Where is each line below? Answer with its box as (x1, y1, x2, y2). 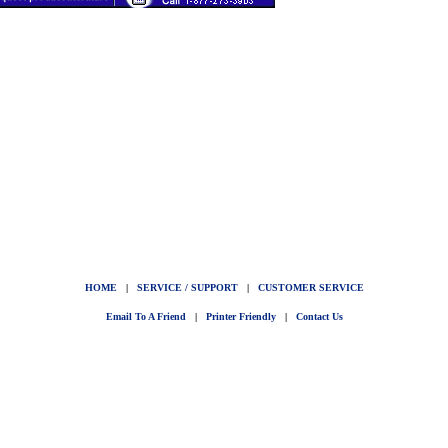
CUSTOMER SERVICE (257, 282, 364, 293)
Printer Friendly (205, 311, 276, 322)
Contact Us (295, 311, 343, 322)
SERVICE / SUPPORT (136, 282, 238, 293)
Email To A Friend (105, 311, 186, 322)
